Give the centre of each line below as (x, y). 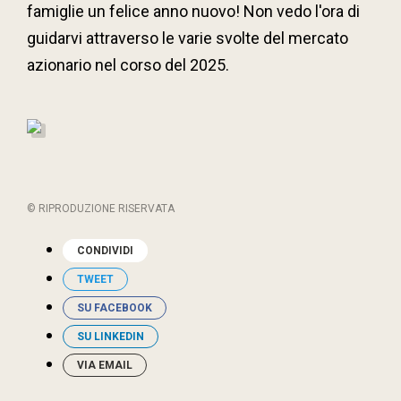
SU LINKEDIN (111, 336)
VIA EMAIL (105, 365)
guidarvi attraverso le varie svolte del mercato (188, 38)
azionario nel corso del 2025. (128, 64)
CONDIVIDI (105, 250)
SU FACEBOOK (115, 307)
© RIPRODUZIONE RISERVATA (101, 208)
